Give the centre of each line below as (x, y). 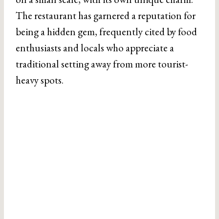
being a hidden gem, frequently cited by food (106, 32)
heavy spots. (40, 80)
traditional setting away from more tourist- (102, 64)
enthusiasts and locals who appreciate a (95, 48)
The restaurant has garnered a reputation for (106, 16)
